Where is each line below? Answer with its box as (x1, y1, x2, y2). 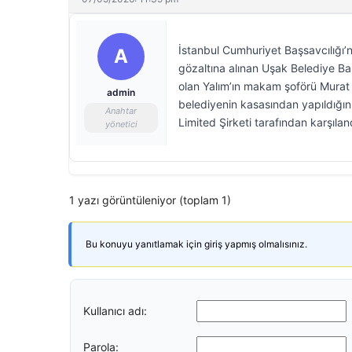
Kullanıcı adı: (83, 303, 147, 317)
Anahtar (105, 105, 137, 116)
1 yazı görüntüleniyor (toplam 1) (69, 193, 231, 207)
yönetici (104, 119, 137, 130)
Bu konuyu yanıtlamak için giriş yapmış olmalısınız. (86, 238, 307, 250)
